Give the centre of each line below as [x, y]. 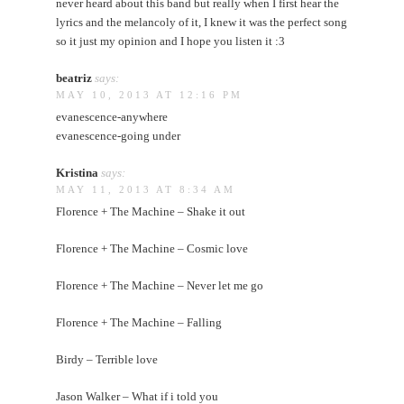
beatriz [74, 78]
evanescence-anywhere [112, 116]
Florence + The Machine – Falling [139, 322]
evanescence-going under [119, 135]
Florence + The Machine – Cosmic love [152, 248]
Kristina [78, 172]
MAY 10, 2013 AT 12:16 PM [150, 94]
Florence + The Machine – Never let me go [160, 285]
